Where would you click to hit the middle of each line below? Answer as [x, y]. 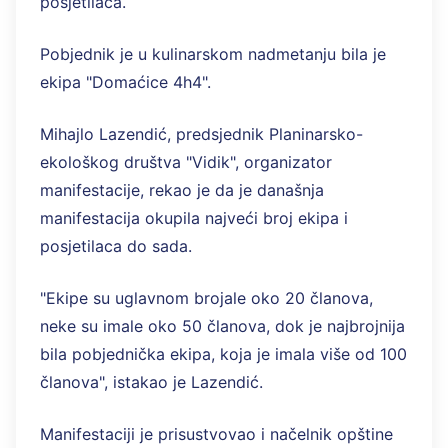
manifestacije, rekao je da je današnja [182, 189]
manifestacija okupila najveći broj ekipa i [194, 217]
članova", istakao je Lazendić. [151, 381]
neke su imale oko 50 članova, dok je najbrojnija [222, 325]
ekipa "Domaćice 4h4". [125, 81]
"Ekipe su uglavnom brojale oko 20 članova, [206, 297]
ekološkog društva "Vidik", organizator [186, 161]
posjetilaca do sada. [116, 245]
